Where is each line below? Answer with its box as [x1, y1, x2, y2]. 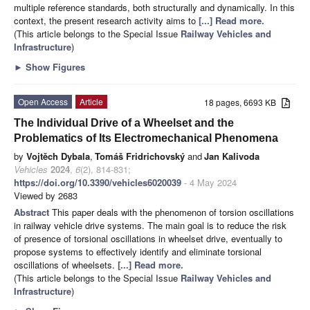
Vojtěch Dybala [26, 149, 90, 163]
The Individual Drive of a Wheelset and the [14, 116, 234, 129]
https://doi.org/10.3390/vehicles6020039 [14, 175, 181, 189]
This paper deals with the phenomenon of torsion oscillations [52, 205, 294, 219]
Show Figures [23, 60, 85, 73]
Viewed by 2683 [14, 188, 77, 202]
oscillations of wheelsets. [14, 257, 118, 271]
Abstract [14, 205, 52, 219]
